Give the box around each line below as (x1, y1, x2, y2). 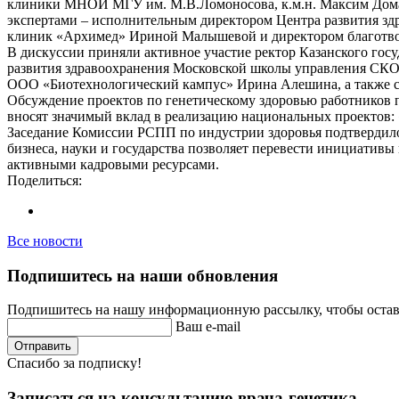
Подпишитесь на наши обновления (7, 265, 278, 285)
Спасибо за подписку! (7, 355, 142, 371)
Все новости (7, 232, 83, 248)
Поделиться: (7, 172, 82, 188)
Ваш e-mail (175, 319, 240, 335)
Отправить (14, 339, 71, 354)
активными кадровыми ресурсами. (7, 156, 219, 172)
